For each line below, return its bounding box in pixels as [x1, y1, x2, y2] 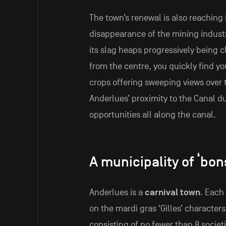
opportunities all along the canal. [89, 109, 216, 121]
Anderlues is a [89, 187, 145, 198]
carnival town [144, 187, 200, 198]
